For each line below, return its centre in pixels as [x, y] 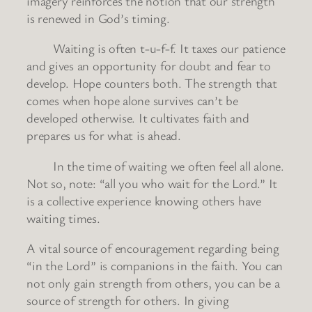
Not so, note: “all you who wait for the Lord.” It [152, 183]
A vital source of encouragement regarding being [153, 248]
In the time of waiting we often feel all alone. [155, 165]
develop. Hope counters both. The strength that [152, 83]
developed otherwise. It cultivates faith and [138, 118]
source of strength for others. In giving [128, 301]
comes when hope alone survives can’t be [132, 101]
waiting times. [63, 218]
